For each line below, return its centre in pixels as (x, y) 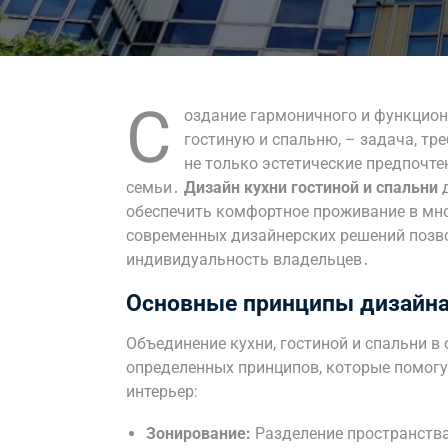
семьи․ (155, 187)
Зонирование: (198, 433)
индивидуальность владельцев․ (248, 259)
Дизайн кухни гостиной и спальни (311, 187)
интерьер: (162, 391)
